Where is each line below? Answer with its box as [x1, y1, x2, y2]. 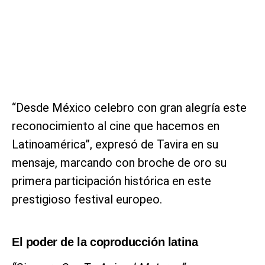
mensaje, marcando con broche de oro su [12, 155, 227, 170]
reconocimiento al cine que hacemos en [12, 118, 219, 133]
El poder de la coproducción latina [12, 235, 198, 248]
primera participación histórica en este [12, 173, 211, 188]
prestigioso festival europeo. [12, 192, 162, 206]
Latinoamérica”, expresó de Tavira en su [12, 137, 218, 151]
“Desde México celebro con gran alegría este [12, 100, 247, 115]
